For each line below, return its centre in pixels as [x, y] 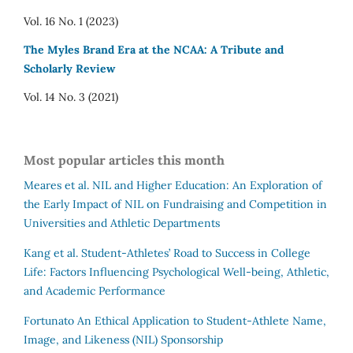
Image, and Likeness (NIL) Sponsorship [123, 339]
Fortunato [49, 320]
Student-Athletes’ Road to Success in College [196, 253]
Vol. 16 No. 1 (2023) [71, 21]
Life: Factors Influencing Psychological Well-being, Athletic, [176, 271]
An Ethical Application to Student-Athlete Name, [200, 320]
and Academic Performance [95, 290]
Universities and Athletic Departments [122, 223]
